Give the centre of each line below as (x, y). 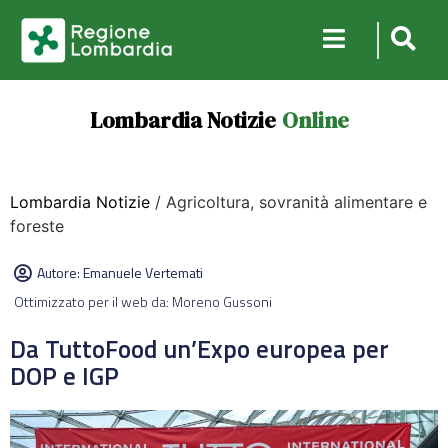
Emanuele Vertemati (143, 272)
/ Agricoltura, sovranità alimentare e (288, 202)
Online (315, 120)
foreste (37, 226)
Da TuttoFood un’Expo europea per (199, 349)
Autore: (60, 272)
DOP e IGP (64, 376)
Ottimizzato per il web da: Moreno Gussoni (143, 301)
